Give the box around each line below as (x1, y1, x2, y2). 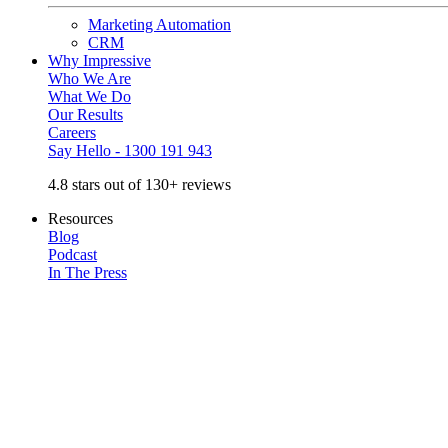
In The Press (48, 264, 127, 281)
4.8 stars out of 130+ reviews (48, 176, 231, 193)
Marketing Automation (88, 16, 231, 33)
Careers (48, 124, 96, 141)
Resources (48, 210, 113, 227)
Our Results (48, 106, 123, 123)
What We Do (48, 88, 131, 105)
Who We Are (48, 70, 131, 87)
